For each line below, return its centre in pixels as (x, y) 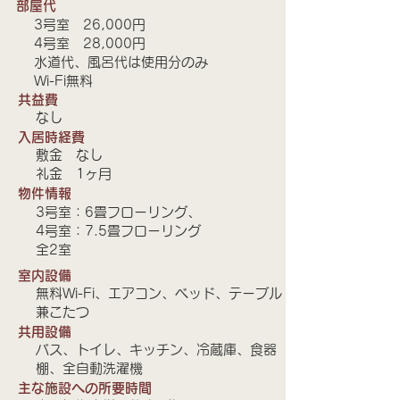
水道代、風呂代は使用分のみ (121, 62)
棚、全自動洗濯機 (89, 368)
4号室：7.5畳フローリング (118, 231)
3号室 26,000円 (90, 25)
